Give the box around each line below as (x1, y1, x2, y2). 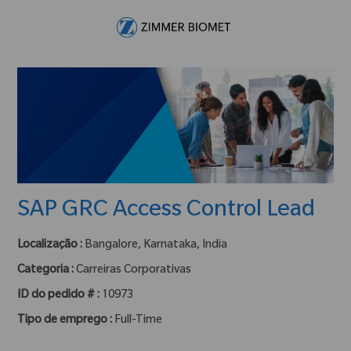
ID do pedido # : (17, 289, 103, 302)
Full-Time (114, 314, 163, 327)
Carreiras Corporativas (76, 264, 192, 277)
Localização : (17, 239, 83, 252)
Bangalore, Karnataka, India (85, 239, 228, 252)
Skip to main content (127, 2, 224, 13)
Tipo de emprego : (17, 314, 115, 327)
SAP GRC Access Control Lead (17, 198, 316, 224)
